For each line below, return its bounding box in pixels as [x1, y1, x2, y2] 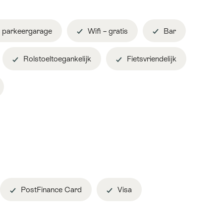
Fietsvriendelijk [125, 55, 176, 63]
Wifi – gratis [86, 26, 128, 35]
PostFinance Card [19, 185, 82, 194]
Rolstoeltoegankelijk [21, 55, 91, 63]
